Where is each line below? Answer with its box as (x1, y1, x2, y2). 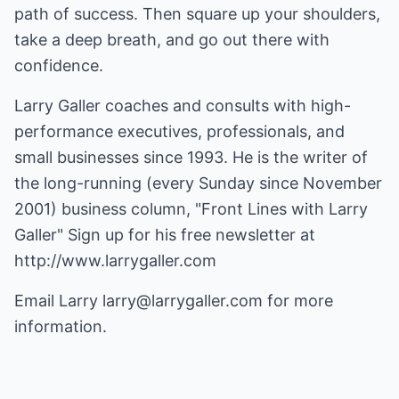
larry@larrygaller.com (102, 291, 263, 310)
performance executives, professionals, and (14, 122, 345, 141)
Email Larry (14, 291, 102, 310)
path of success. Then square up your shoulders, (14, 4, 380, 23)
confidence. (14, 56, 103, 75)
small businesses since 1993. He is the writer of (14, 148, 368, 167)
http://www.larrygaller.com (14, 251, 216, 270)
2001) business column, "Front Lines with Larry (14, 199, 368, 218)
